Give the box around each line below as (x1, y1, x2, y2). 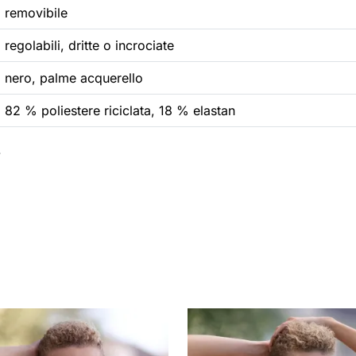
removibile (5, 5, 68, 21)
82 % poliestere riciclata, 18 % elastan (5, 103, 235, 119)
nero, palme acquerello (5, 70, 143, 87)
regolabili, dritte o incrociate (5, 37, 174, 54)
